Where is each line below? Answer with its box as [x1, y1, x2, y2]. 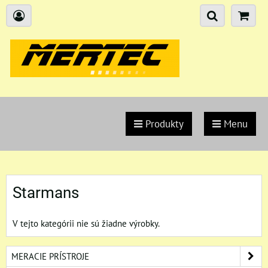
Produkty [142, 117, 184, 130]
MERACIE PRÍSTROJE [11, 250, 89, 262]
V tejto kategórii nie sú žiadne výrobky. [13, 217, 160, 229]
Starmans [13, 184, 79, 202]
